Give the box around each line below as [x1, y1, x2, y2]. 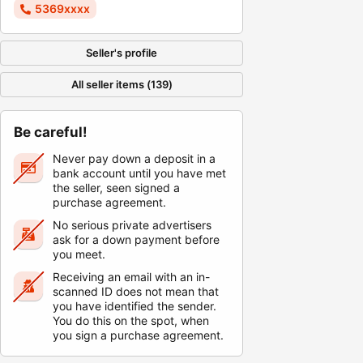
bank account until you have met [53, 166, 226, 180]
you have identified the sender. [53, 299, 216, 313]
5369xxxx [35, 2, 90, 15]
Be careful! [14, 124, 88, 140]
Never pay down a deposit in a [53, 152, 216, 165]
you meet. [53, 247, 105, 261]
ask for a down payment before [53, 233, 220, 246]
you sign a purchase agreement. [53, 328, 224, 342]
